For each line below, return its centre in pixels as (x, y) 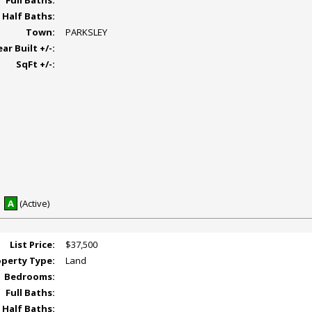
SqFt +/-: (36, 64)
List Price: (33, 244)
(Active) (33, 203)
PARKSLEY (87, 32)
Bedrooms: (30, 276)
